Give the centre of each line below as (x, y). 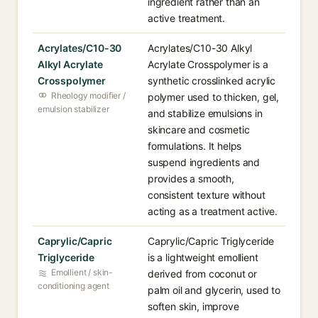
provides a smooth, (191, 179)
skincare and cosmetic (199, 130)
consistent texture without (207, 195)
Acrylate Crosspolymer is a (208, 64)
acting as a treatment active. (213, 211)
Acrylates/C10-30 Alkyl (200, 48)
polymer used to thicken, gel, (214, 97)
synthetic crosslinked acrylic (212, 81)
